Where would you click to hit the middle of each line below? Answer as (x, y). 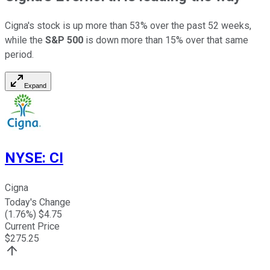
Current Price (32, 227)
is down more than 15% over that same (166, 40)
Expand (35, 86)
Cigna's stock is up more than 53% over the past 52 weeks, (128, 26)
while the (25, 40)
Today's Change (38, 202)
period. (19, 55)
